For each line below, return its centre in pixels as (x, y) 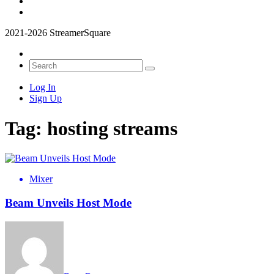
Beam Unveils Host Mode (68, 202)
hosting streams (112, 128)
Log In (43, 87)
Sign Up (46, 98)
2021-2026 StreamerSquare (58, 33)
